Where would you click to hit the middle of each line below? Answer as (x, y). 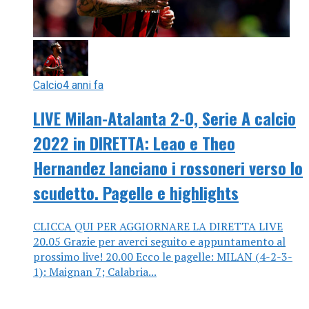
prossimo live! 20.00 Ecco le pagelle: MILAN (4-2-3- (163, 256)
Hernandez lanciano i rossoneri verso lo (168, 168)
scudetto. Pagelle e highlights (136, 193)
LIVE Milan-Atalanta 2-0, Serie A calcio (165, 118)
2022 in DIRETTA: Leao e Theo (134, 143)
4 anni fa (83, 86)
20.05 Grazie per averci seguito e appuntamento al (159, 241)
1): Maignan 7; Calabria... (95, 271)
